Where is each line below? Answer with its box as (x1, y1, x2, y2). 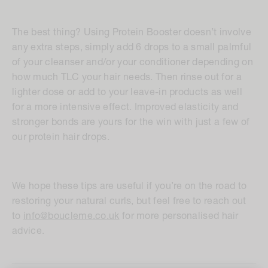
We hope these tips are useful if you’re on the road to (12, 181, 247, 191)
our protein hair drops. (12, 132, 109, 142)
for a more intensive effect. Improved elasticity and (12, 102, 239, 112)
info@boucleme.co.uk (23, 211, 120, 221)
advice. (12, 226, 45, 236)
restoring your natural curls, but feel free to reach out (12, 196, 246, 206)
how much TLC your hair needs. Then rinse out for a (12, 72, 242, 83)
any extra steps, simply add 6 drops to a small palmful (12, 42, 252, 53)
